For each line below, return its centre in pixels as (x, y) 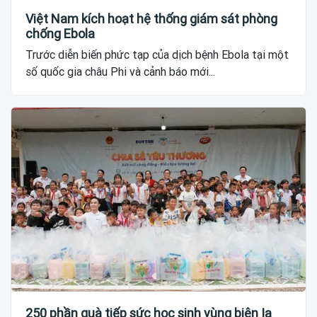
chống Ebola (60, 33)
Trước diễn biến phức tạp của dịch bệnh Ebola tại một (157, 54)
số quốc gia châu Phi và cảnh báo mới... (120, 71)
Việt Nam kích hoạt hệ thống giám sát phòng (151, 18)
